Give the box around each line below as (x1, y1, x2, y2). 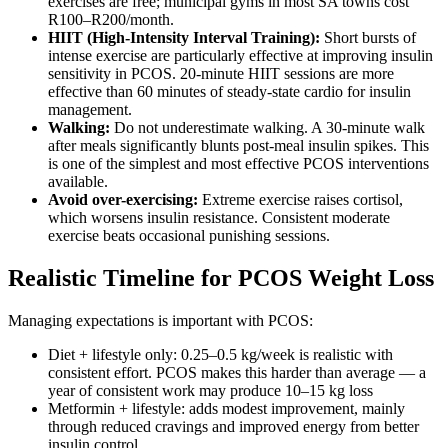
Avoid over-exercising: (48, 190, 198, 208)
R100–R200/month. (48, 10, 174, 28)
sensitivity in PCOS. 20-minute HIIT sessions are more (48, 64, 394, 82)
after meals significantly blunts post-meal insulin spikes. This (48, 136, 429, 154)
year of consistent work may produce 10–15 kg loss (48, 381, 373, 399)
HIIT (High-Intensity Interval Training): (48, 28, 320, 46)
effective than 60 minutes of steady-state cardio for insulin (48, 82, 411, 100)
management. (48, 100, 132, 118)
